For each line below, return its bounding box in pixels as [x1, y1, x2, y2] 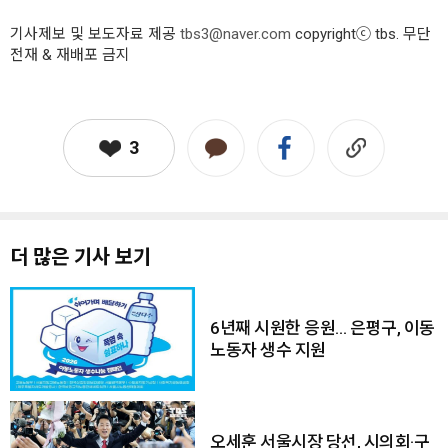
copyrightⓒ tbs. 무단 [291, 25, 431, 43]
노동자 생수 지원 [210, 340, 326, 360]
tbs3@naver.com [180, 25, 291, 43]
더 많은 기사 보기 [10, 245, 151, 269]
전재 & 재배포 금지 [10, 46, 130, 64]
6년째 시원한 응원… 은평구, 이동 [210, 318, 435, 338]
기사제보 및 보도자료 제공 [10, 25, 180, 43]
